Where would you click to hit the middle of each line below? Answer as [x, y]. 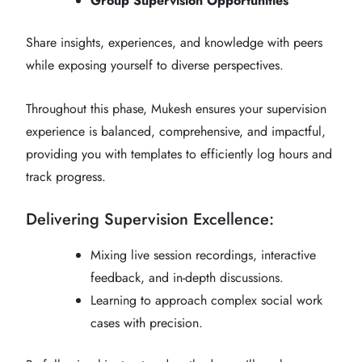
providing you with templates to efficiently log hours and [179, 154]
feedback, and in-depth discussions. [187, 277]
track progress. [66, 176]
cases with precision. [147, 322]
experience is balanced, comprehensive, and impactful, [176, 131]
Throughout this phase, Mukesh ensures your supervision [176, 108]
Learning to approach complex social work [206, 300]
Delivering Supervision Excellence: [150, 219]
